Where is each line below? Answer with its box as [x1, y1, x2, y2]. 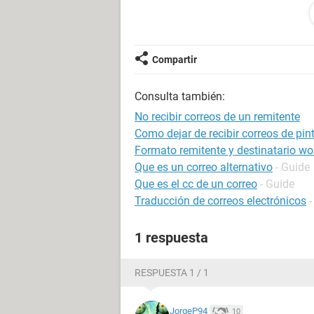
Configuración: [135, 36, 200, 47]
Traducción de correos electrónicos [135, 194, 306, 207]
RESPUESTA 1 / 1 [135, 267, 209, 278]
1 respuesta [135, 229, 208, 246]
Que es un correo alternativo [135, 161, 273, 174]
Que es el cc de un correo [135, 177, 257, 191]
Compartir [152, 54, 197, 65]
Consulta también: [135, 90, 225, 103]
